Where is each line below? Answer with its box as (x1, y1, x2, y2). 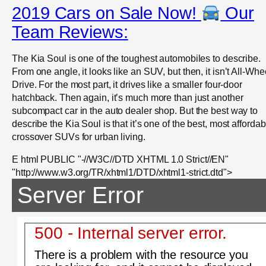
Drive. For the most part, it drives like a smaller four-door (12, 78, 242, 90)
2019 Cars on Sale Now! (12, 4, 201, 23)
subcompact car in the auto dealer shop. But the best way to (12, 104, 258, 116)
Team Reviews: (12, 23, 128, 42)
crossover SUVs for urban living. (12, 131, 145, 142)
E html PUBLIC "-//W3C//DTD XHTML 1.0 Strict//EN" (12, 153, 229, 164)
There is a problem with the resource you (34, 248, 248, 261)
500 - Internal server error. (34, 223, 227, 242)
